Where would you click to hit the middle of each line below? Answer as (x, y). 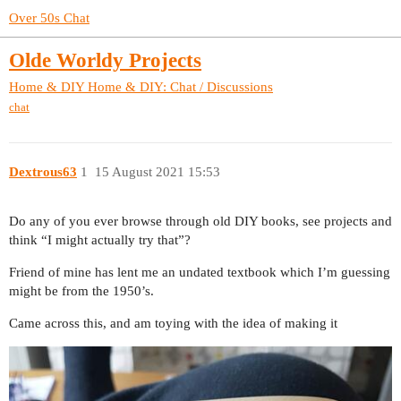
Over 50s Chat (49, 18)
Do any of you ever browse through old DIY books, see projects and (200, 222)
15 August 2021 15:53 (157, 172)
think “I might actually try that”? (100, 240)
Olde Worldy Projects (105, 61)
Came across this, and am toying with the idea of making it (173, 324)
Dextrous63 (43, 172)
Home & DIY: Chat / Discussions (180, 86)
